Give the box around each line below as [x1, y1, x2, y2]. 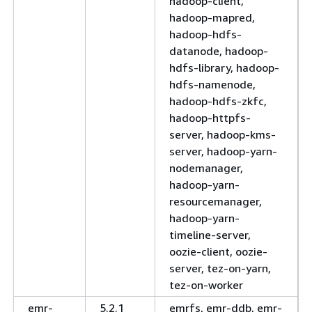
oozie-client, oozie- [169, 244, 267, 258]
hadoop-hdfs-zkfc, [169, 94, 267, 108]
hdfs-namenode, [169, 77, 256, 91]
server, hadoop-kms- [169, 127, 276, 141]
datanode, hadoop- [169, 44, 268, 58]
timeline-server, [169, 228, 251, 242]
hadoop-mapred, [169, 10, 255, 24]
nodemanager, [169, 161, 243, 175]
